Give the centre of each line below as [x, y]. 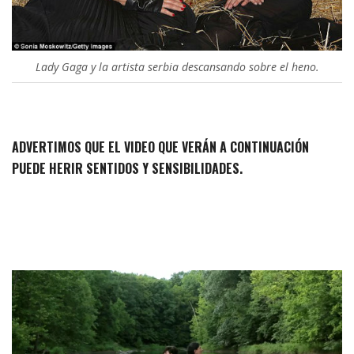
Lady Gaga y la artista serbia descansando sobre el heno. [177, 66]
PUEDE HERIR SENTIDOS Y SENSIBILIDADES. [127, 168]
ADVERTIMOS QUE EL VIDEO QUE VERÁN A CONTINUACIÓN [160, 147]
